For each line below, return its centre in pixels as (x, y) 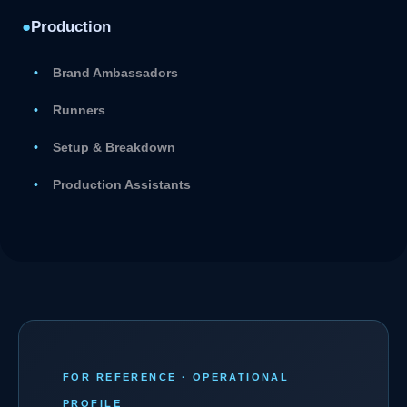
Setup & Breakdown (114, 147)
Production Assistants (122, 184)
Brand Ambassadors (116, 72)
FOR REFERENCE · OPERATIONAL (176, 377)
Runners (79, 109)
